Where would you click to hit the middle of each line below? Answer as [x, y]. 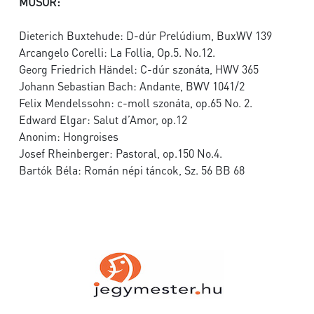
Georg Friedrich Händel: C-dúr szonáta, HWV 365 [139, 69]
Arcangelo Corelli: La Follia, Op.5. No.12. [117, 53]
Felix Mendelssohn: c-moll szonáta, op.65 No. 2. [136, 103]
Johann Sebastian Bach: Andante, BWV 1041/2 [132, 86]
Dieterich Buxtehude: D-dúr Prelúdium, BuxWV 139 [145, 36]
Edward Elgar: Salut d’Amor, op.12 [103, 120]
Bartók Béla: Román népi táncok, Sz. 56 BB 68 [132, 170]
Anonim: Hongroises [69, 137]
